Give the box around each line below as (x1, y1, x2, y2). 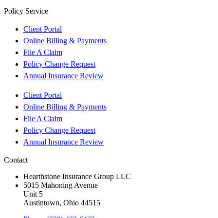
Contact (4, 155, 28, 164)
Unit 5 (23, 189, 43, 198)
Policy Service (4, 6, 48, 15)
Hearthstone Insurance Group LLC (23, 172, 131, 181)
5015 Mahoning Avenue (23, 181, 98, 189)
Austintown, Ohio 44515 (23, 198, 100, 207)
